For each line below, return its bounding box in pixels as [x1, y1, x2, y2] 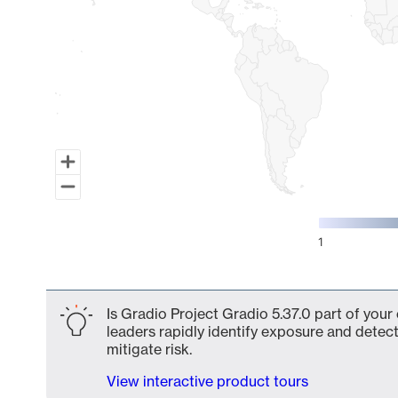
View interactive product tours [107, 372, 308, 390]
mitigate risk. [107, 340, 192, 358]
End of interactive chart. [46, 266, 205, 283]
